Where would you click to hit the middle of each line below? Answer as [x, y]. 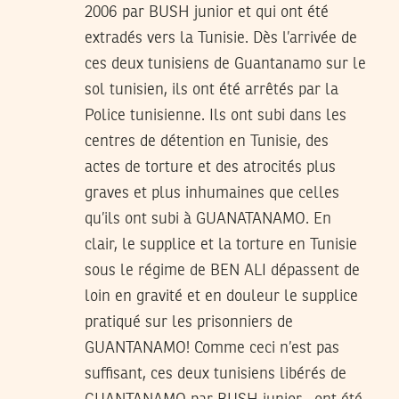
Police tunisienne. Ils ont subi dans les [216, 115]
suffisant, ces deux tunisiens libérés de [216, 374]
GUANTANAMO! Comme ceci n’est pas [212, 348]
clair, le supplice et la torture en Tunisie [221, 244]
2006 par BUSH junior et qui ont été [207, 12]
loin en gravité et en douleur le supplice [221, 296]
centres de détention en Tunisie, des [207, 141]
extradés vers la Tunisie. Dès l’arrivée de [221, 38]
